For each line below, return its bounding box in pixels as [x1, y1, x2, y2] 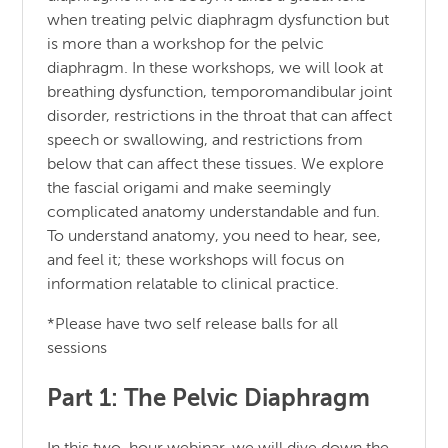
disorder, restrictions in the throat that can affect [47, 109, 393, 126]
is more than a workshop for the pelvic [47, 37, 325, 54]
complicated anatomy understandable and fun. [47, 205, 381, 222]
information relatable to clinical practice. [47, 277, 340, 294]
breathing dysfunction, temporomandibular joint [47, 85, 393, 102]
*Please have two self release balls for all [47, 317, 339, 334]
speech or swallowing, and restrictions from [47, 133, 364, 150]
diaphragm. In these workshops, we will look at [47, 61, 384, 78]
